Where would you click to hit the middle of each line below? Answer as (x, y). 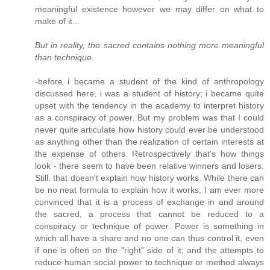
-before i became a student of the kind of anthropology (149, 82)
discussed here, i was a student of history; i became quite (149, 94)
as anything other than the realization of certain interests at (149, 142)
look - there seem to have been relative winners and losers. (149, 166)
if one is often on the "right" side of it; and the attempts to (149, 250)
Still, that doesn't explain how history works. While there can (149, 178)
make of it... (57, 21)
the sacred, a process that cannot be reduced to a (149, 214)
